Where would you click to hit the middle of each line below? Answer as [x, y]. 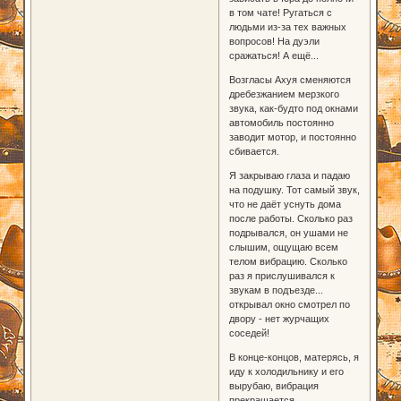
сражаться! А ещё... [273, 55]
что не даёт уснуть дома [285, 204]
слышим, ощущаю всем [283, 247]
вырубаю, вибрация [273, 385]
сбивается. [254, 151]
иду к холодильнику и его [286, 371]
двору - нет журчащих [279, 318]
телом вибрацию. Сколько [288, 261]
